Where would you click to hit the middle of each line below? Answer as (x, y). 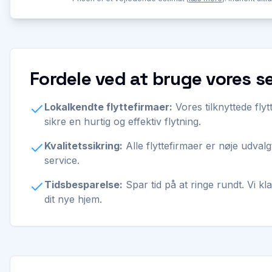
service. (62, 160)
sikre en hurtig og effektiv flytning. (123, 121)
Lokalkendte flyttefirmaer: (108, 107)
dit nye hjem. (73, 199)
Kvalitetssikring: (83, 146)
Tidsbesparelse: (83, 185)
